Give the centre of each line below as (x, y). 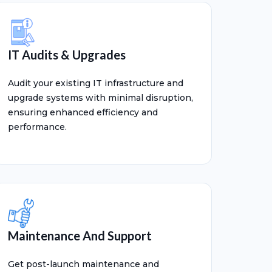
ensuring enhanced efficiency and (83, 112)
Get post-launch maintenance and (83, 264)
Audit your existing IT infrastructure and (96, 83)
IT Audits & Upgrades (67, 55)
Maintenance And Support (80, 236)
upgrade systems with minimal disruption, (100, 98)
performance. (37, 127)
